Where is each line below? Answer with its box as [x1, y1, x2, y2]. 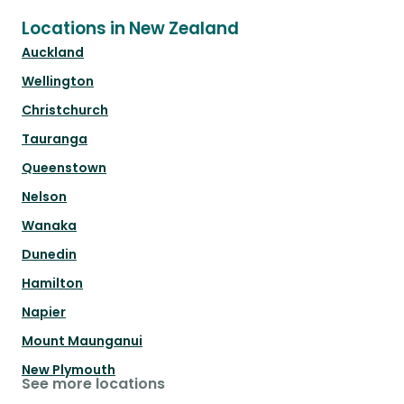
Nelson [22, 188, 67, 207]
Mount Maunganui [22, 332, 142, 351]
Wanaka [22, 216, 77, 235]
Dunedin [22, 245, 77, 264]
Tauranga [22, 130, 87, 149]
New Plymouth [22, 361, 115, 380]
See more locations [22, 373, 165, 395]
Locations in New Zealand [22, 16, 239, 41]
